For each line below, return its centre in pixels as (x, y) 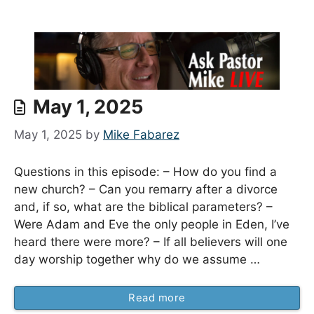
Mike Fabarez (141, 135)
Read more (157, 298)
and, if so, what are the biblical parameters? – (143, 206)
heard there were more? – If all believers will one (151, 241)
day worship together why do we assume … (137, 259)
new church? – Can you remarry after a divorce (146, 189)
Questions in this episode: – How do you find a (145, 171)
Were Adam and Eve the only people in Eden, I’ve (152, 224)
